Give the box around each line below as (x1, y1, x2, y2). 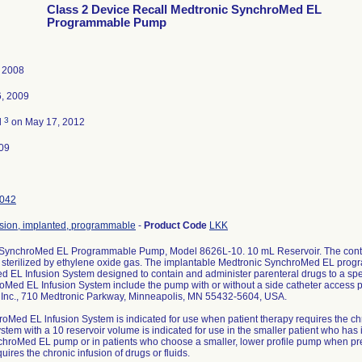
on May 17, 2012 (9, 116, 85, 128)
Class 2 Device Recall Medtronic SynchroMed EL (47, 3, 322, 16)
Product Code (144, 220, 209, 231)
